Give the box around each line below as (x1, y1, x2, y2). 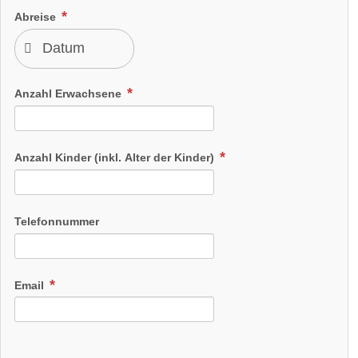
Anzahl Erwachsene (14, 86, 125, 100)
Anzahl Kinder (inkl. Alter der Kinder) (14, 150, 217, 164)
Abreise (14, 10, 59, 23)
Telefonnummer (14, 214, 99, 228)
